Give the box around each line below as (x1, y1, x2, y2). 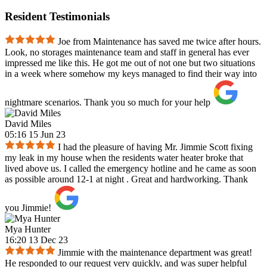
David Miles (5, 119, 51, 129)
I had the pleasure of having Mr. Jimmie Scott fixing (58, 142, 253, 153)
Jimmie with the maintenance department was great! (58, 247, 252, 258)
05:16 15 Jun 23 (5, 129, 66, 140)
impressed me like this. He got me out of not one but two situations (5, 58, 255, 69)
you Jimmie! (5, 203, 51, 213)
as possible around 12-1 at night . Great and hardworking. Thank (5, 174, 248, 185)
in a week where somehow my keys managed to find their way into (5, 69, 257, 79)
